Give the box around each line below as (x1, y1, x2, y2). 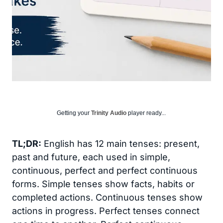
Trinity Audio (91, 110, 126, 116)
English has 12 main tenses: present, (41, 138, 200, 149)
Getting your (57, 110, 91, 116)
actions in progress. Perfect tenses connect (12, 206, 200, 216)
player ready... (126, 110, 166, 116)
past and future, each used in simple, (12, 152, 170, 162)
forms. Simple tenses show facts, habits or (12, 179, 195, 189)
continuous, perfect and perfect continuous (12, 165, 198, 176)
